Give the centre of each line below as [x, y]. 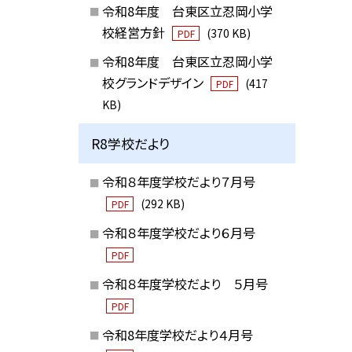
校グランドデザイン [154, 83]
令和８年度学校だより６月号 [178, 233]
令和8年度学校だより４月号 [177, 334]
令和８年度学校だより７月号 [178, 182]
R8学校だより [131, 143]
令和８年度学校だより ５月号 [185, 283]
